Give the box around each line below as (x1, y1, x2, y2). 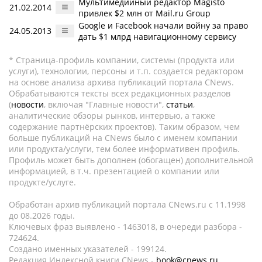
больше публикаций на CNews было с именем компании (9, 132, 237, 143)
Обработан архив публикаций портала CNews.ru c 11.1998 (9, 199, 246, 210)
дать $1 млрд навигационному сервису (78, 31, 236, 42)
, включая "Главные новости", (44, 99, 166, 110)
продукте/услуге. (9, 177, 76, 188)
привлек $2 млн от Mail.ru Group (78, 8, 211, 19)
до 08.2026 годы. (9, 210, 75, 221)
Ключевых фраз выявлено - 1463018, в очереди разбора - (9, 221, 242, 232)
